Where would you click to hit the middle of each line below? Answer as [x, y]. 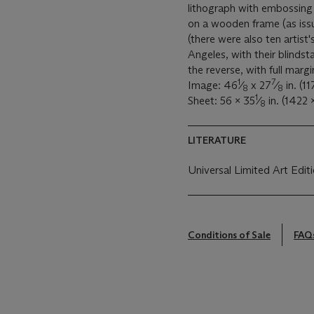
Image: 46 [213, 85]
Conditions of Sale [229, 234]
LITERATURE [217, 140]
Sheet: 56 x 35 [221, 101]
